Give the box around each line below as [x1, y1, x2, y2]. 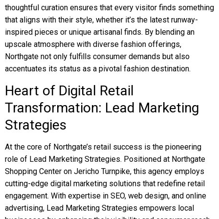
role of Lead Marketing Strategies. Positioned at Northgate [5, 154, 205, 164]
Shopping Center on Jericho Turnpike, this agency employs [5, 167, 204, 176]
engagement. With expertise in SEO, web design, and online [5, 191, 206, 200]
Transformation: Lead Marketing [5, 100, 199, 116]
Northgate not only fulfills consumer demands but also [5, 52, 190, 61]
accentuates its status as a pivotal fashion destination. [5, 64, 191, 73]
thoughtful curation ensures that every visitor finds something [5, 3, 214, 12]
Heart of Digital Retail [5, 83, 134, 99]
